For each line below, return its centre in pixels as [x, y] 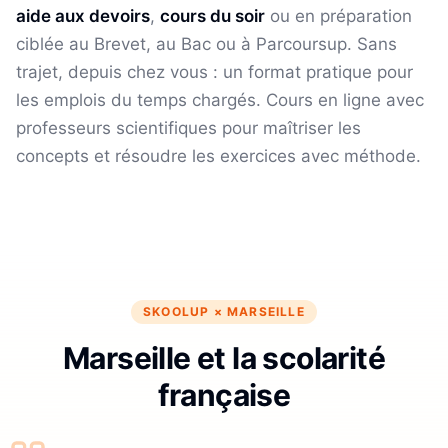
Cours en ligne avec [342, 99]
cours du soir [212, 15]
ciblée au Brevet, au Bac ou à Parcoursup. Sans [206, 43]
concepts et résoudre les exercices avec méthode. [218, 155]
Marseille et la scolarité [224, 357]
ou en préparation [338, 15]
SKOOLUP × [185, 311]
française [224, 394]
